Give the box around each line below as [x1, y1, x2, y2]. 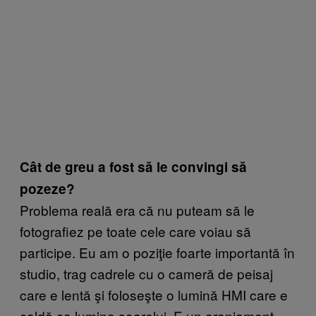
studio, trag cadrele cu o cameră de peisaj [20, 263, 273, 283]
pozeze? [20, 178, 75, 198]
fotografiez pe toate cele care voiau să [20, 221, 251, 241]
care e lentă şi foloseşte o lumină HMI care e [20, 284, 288, 304]
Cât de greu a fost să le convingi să [20, 157, 247, 176]
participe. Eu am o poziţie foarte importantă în [20, 242, 295, 262]
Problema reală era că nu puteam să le [20, 200, 255, 219]
